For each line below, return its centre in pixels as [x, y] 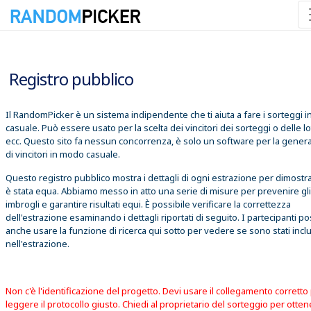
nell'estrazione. [37, 243]
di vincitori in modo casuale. [63, 154]
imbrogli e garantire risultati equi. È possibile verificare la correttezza [148, 204]
